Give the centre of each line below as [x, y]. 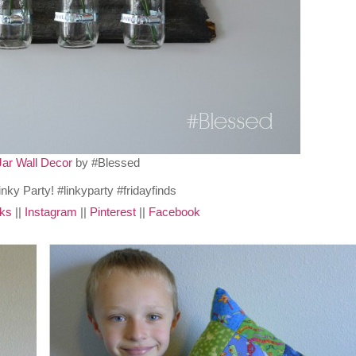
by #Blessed [106, 163]
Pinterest [112, 212]
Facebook [174, 212]
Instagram [50, 212]
